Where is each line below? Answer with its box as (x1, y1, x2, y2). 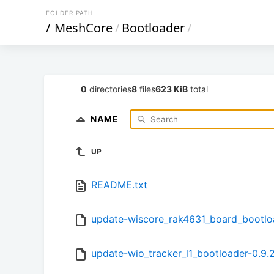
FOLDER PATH (46, 9, 93, 17)
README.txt (91, 179, 147, 191)
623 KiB (155, 83, 188, 94)
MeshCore (54, 20, 113, 36)
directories (87, 83, 131, 94)
